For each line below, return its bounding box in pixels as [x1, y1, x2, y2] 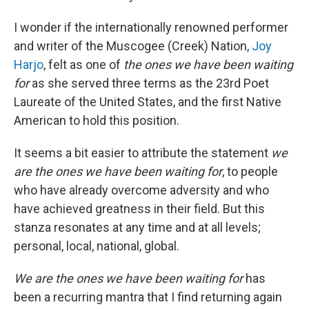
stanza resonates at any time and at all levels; [14, 220, 261, 235]
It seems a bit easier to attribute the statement [14, 146, 271, 160]
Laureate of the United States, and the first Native [14, 94, 281, 109]
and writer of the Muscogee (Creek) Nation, [14, 39, 252, 53]
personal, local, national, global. [14, 239, 179, 253]
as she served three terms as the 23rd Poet [29, 76, 269, 90]
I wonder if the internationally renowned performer [14, 20, 288, 34]
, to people [222, 164, 278, 179]
